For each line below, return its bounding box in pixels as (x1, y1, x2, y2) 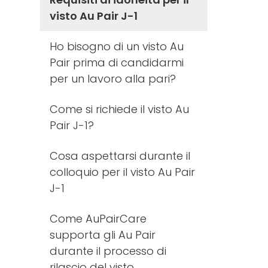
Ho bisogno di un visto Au (50, 38, 184, 54)
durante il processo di (50, 243, 167, 258)
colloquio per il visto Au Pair (50, 164, 196, 179)
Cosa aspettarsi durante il (50, 148, 191, 163)
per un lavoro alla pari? (50, 71, 176, 86)
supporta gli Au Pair (50, 227, 156, 242)
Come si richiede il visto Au (50, 101, 190, 117)
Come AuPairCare (50, 211, 147, 226)
